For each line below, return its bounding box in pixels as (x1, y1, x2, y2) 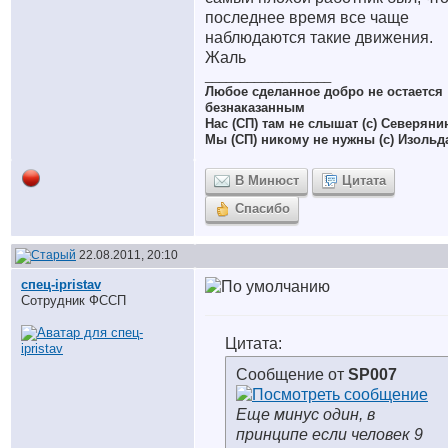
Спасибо (235, 201, 290, 216)
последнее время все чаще (205, 9, 409, 26)
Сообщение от (236, 366, 348, 383)
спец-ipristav (21, 277, 101, 292)
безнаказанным (205, 100, 305, 115)
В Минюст (235, 173, 299, 188)
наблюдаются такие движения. (205, 29, 433, 46)
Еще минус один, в (236, 406, 375, 423)
